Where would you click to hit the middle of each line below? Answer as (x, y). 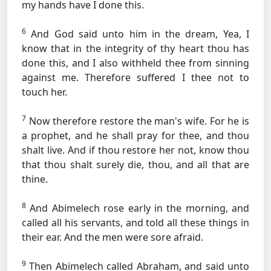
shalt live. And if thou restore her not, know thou (135, 150)
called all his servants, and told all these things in (135, 223)
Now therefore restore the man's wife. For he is (138, 121)
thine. (35, 179)
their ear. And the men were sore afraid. (113, 237)
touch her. (44, 92)
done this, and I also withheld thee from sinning (135, 63)
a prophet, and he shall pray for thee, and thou (135, 135)
